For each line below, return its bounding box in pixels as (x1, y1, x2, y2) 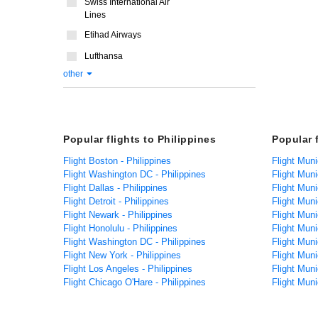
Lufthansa (84, 51, 123, 61)
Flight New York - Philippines (63, 250, 181, 261)
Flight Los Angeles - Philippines (63, 263, 192, 274)
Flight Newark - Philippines (63, 209, 172, 220)
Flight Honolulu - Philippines (63, 223, 177, 234)
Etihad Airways (84, 30, 141, 40)
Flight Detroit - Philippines (63, 196, 169, 207)
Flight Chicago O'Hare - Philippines (63, 277, 206, 287)
